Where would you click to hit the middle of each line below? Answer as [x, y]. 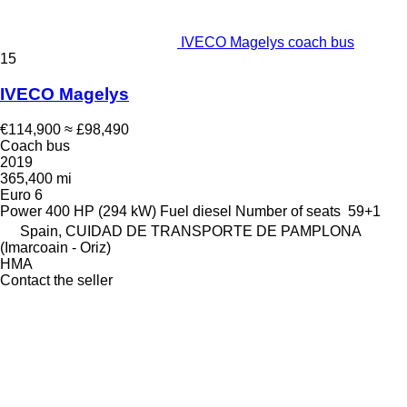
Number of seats [288, 211]
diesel [212, 211]
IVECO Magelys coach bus [268, 43]
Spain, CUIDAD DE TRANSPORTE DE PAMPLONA [190, 231]
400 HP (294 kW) [101, 211]
